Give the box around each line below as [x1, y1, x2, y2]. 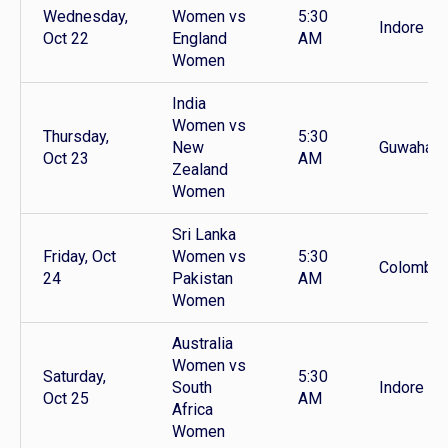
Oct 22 [43, 29, 89, 49]
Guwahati [379, 138, 442, 158]
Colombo [379, 258, 442, 278]
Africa [172, 400, 213, 420]
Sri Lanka [172, 225, 236, 245]
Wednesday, [43, 7, 128, 27]
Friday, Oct [43, 247, 116, 267]
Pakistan [172, 269, 233, 289]
